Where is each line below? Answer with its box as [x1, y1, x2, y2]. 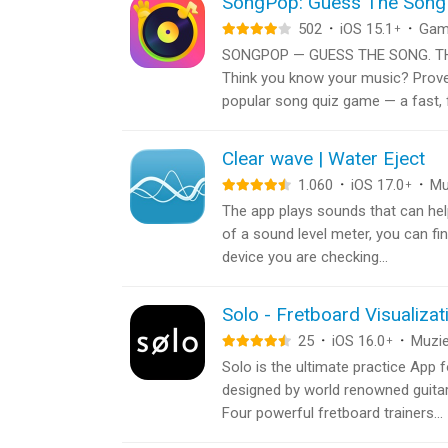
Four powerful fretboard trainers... [222, 404, 443, 422]
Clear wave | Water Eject [222, 147, 425, 170]
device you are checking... [222, 248, 388, 266]
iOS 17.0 [351, 176, 404, 194]
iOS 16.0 [332, 332, 385, 350]
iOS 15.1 [340, 20, 393, 38]
